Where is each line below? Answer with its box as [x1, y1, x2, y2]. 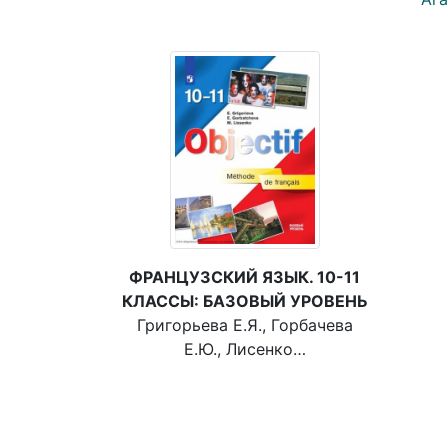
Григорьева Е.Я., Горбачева [136, 315, 353, 336]
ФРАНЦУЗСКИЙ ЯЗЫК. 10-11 [129, 267, 360, 288]
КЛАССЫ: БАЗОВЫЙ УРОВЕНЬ [121, 291, 368, 312]
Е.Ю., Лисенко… [183, 339, 306, 360]
